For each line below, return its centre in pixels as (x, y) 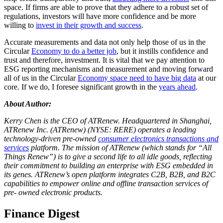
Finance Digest (42, 214)
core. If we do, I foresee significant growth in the (81, 87)
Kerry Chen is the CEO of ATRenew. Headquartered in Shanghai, (108, 121)
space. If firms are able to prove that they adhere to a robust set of (106, 7)
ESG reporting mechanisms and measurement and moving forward (109, 69)
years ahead (177, 87)
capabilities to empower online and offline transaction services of (106, 184)
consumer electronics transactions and (158, 139)
